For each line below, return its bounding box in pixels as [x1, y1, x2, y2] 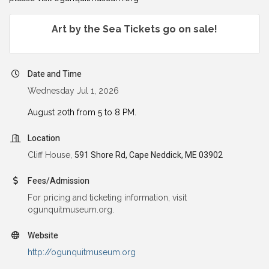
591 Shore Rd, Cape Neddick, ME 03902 [74, 150, 223, 160]
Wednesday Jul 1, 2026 [28, 85, 119, 95]
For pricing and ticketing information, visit [28, 192, 187, 202]
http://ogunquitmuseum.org [28, 247, 136, 257]
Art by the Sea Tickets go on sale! [52, 23, 217, 35]
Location [28, 131, 60, 145]
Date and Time [28, 67, 82, 80]
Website [28, 229, 58, 242]
